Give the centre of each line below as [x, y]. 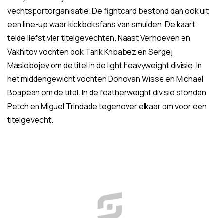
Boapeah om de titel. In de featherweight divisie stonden [107, 92]
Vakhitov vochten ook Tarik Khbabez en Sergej [90, 52]
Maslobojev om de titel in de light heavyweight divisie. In [105, 65]
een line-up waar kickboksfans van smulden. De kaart [101, 24]
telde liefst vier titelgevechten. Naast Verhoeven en [99, 38]
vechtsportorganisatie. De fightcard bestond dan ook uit [108, 11]
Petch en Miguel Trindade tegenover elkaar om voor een [107, 106]
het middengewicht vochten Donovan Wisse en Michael [105, 79]
